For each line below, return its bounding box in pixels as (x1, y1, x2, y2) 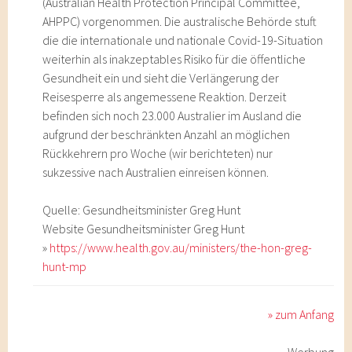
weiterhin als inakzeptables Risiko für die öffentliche (42, 51, 306, 67)
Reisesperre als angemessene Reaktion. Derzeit (42, 89, 287, 104)
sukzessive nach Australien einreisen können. (42, 164, 269, 180)
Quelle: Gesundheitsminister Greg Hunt (42, 202, 241, 218)
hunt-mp (42, 258, 87, 274)
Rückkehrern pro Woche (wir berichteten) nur (42, 145, 273, 161)
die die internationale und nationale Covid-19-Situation (42, 32, 324, 48)
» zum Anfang (268, 306, 335, 322)
